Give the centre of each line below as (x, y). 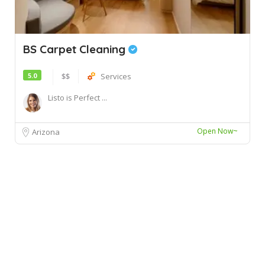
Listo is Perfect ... (77, 97)
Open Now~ (217, 131)
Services (116, 76)
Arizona (46, 132)
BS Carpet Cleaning (76, 49)
